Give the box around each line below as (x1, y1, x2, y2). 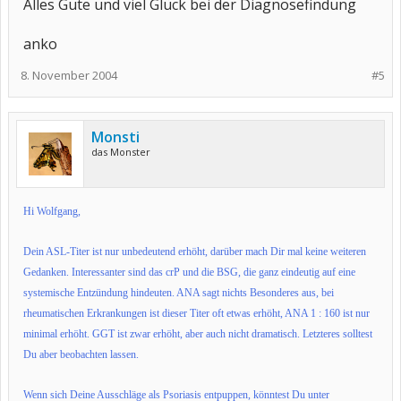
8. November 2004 (21, 67, 117, 83)
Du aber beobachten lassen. (23, 348, 139, 361)
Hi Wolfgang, (23, 205, 81, 218)
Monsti (91, 127, 140, 147)
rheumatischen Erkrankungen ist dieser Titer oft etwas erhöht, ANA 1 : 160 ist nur (23, 307, 370, 320)
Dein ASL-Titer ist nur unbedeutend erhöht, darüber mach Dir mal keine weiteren (23, 245, 366, 258)
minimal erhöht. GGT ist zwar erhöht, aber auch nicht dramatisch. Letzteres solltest (23, 328, 372, 340)
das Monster (91, 145, 150, 158)
